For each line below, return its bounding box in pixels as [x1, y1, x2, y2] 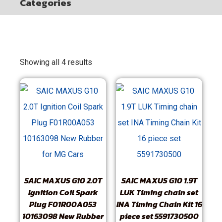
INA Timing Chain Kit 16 [116, 198, 202, 210]
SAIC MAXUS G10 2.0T [24, 174, 102, 186]
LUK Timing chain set [120, 186, 198, 198]
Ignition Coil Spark [28, 186, 98, 198]
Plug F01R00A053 [29, 198, 97, 210]
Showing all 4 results [20, 57, 92, 67]
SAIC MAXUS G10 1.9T [121, 174, 197, 186]
